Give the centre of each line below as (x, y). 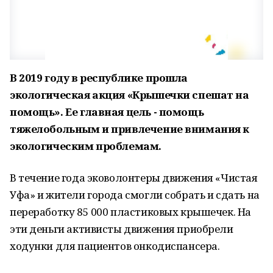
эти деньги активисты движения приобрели (122, 229)
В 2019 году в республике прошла (99, 78)
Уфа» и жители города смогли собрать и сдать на (135, 195)
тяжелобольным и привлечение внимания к (130, 129)
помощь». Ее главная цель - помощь (107, 112)
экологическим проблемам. (86, 146)
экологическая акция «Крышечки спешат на (129, 95)
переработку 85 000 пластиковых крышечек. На (130, 212)
